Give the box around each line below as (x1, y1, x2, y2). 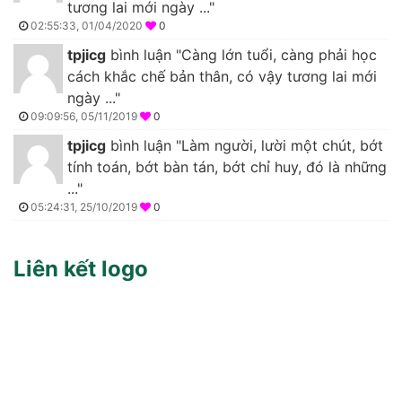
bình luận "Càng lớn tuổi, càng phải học (106, 45, 377, 64)
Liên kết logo (13, 255, 148, 282)
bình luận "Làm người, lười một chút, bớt (106, 135, 383, 154)
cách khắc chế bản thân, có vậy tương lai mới (67, 66, 377, 85)
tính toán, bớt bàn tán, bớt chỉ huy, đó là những (67, 157, 387, 176)
